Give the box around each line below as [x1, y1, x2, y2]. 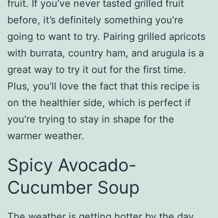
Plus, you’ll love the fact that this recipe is [7, 80, 200, 92]
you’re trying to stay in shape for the [7, 113, 174, 125]
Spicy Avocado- [7, 154, 137, 176]
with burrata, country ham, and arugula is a [7, 47, 204, 59]
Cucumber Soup [7, 176, 140, 198]
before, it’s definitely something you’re [7, 14, 183, 26]
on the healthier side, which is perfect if [7, 96, 191, 109]
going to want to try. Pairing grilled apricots [7, 30, 205, 42]
